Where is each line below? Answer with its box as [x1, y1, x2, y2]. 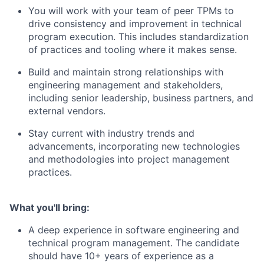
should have [28, 249, 82, 262]
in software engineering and [115, 223, 239, 236]
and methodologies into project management [28, 153, 230, 165]
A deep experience [28, 223, 112, 236]
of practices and [28, 43, 101, 55]
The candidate [176, 236, 239, 249]
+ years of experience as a [95, 249, 214, 262]
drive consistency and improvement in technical [28, 17, 242, 29]
